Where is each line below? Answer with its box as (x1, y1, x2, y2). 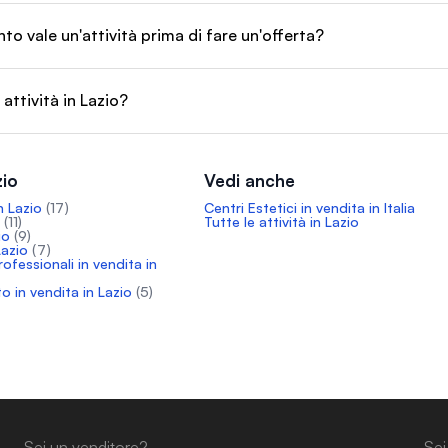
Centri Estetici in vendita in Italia (203, 199, 415, 216)
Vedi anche (203, 170, 295, 191)
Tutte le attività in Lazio (203, 213, 359, 230)
